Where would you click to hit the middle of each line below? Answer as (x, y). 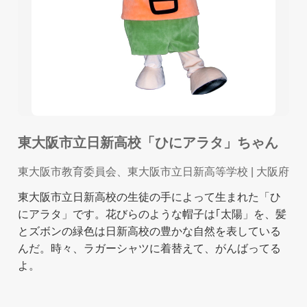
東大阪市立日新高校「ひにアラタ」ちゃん (148, 143)
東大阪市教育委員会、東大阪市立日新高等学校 (133, 172)
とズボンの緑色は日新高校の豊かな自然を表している (149, 232)
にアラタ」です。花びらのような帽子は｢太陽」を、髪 (152, 214)
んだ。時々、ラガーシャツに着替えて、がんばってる (149, 249)
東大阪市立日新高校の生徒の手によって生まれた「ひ (149, 197)
